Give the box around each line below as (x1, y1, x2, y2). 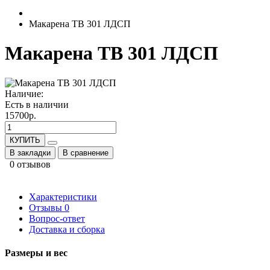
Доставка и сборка (29, 224, 105, 234)
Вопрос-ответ (29, 213, 85, 224)
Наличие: (5, 88, 43, 99)
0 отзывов (10, 159, 51, 169)
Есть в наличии (5, 99, 69, 110)
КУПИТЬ (10, 135, 40, 145)
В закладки (10, 148, 51, 157)
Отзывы (29, 202, 64, 213)
